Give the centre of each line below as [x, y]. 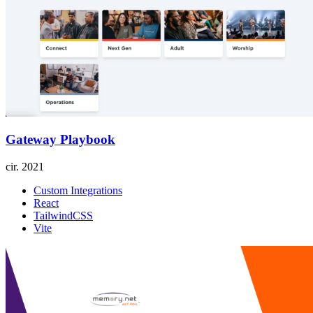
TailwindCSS [63, 216]
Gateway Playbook [60, 140]
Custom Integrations [78, 191]
